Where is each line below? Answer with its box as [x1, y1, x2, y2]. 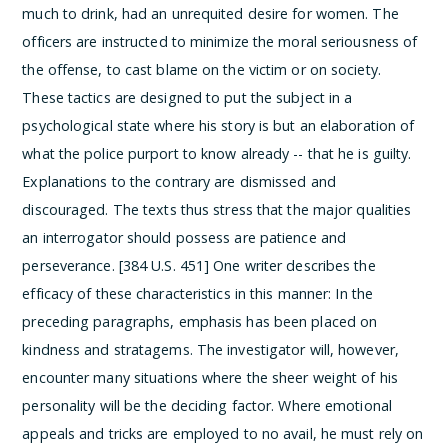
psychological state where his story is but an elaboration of [22, 115, 415, 135]
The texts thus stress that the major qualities [112, 199, 412, 219]
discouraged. [22, 199, 113, 219]
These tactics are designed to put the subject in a [22, 87, 353, 107]
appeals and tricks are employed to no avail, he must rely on [22, 423, 424, 443]
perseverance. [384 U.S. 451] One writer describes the [22, 255, 376, 275]
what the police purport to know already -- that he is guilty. [22, 143, 412, 163]
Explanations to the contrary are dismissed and [22, 171, 336, 191]
